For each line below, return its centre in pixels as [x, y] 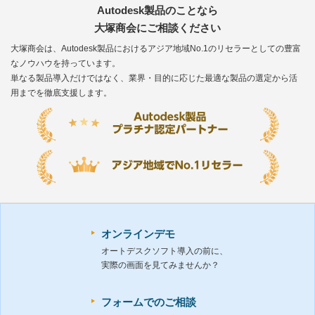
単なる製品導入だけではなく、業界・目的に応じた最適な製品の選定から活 [154, 78]
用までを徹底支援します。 [61, 93]
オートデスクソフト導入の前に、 [165, 251]
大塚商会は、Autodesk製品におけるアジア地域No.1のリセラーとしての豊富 [156, 49]
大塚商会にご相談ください [157, 28]
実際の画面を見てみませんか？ [160, 265]
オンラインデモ [138, 234]
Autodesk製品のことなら [157, 11]
